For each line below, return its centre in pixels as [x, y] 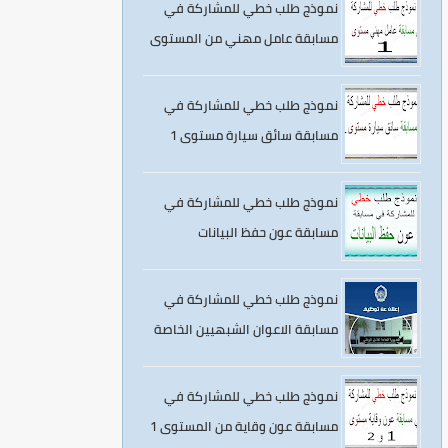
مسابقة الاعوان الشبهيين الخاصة [245, 329]
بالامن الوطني [298, 359]
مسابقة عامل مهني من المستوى [243, 38]
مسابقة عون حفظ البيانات [267, 232]
